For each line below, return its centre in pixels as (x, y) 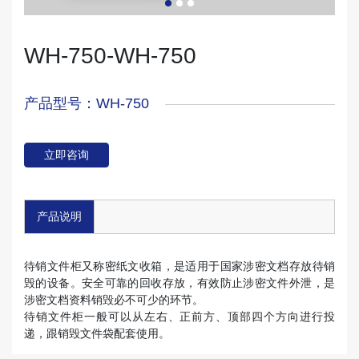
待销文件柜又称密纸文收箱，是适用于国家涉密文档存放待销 (179, 266)
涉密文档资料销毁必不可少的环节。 (114, 300)
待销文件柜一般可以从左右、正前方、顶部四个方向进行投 (179, 317)
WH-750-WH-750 (110, 56)
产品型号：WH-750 (87, 104)
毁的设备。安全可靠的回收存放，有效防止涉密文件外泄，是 (179, 283)
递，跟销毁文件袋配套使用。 (97, 334)
